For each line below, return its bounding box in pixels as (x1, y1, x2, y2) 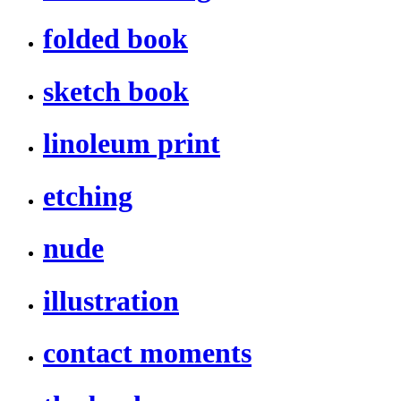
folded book (43, 22, 188, 55)
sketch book (43, 74, 189, 107)
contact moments (43, 337, 252, 370)
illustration (43, 284, 179, 317)
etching (43, 179, 132, 212)
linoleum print (43, 127, 220, 160)
